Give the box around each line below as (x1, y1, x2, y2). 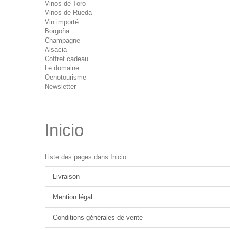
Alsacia (45, 46, 67, 53)
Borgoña (45, 27, 69, 35)
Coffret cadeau (45, 55, 88, 63)
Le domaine (45, 64, 79, 72)
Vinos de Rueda (45, 9, 92, 16)
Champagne (45, 36, 80, 44)
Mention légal (53, 193, 92, 201)
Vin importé (45, 18, 79, 26)
